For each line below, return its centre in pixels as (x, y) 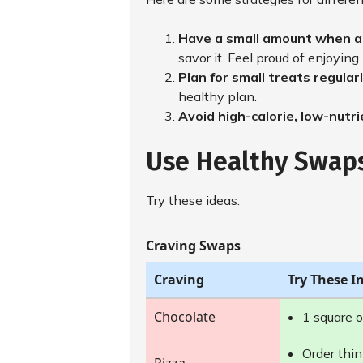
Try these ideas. (193, 200)
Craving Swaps (193, 246)
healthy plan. (218, 96)
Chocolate (185, 317)
